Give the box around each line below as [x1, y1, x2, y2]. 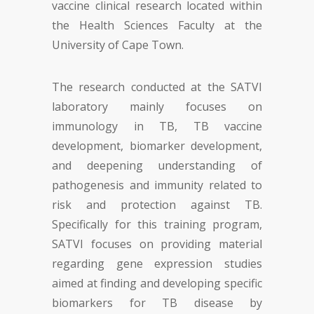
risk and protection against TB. [52, 197, 262, 212]
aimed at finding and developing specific [52, 275, 262, 291]
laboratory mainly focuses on [52, 99, 262, 114]
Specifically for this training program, [52, 217, 262, 232]
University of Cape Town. [52, 37, 184, 53]
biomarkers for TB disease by [52, 295, 262, 310]
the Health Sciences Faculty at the [52, 18, 262, 33]
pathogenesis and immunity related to [52, 177, 262, 193]
